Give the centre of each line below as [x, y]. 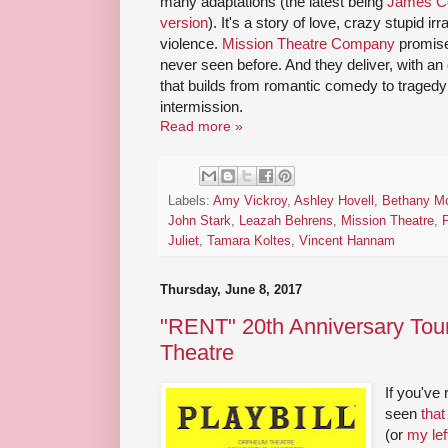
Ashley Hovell [334, 201]
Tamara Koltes [249, 241]
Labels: [190, 201]
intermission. [201, 107]
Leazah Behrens [286, 221]
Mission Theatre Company [308, 44]
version [184, 23]
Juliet [183, 241]
